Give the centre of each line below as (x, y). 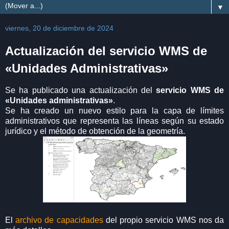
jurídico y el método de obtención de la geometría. (96, 131)
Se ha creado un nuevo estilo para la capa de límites (114, 110)
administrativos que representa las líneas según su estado (114, 121)
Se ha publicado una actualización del (81, 90)
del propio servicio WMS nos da (164, 220)
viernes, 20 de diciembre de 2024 (59, 28)
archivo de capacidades (59, 220)
